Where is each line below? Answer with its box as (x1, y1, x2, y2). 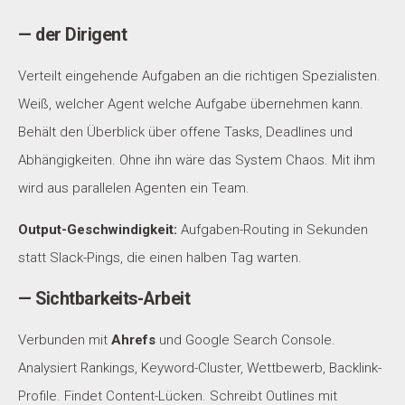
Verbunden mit (18, 332, 111, 349)
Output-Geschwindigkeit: (18, 221, 177, 239)
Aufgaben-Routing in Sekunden (177, 221, 368, 239)
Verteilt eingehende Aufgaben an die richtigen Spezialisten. (18, 68, 381, 85)
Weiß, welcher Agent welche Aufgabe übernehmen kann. (18, 96, 363, 113)
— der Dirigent (18, 24, 127, 46)
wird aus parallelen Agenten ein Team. (18, 180, 250, 197)
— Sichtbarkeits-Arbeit (18, 288, 190, 310)
